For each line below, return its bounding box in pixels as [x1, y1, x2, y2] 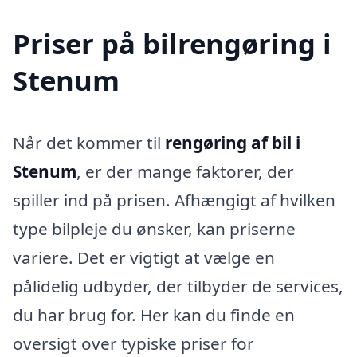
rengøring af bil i [165, 131, 300, 155]
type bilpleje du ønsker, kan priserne [13, 218, 296, 241]
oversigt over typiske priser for [13, 332, 254, 355]
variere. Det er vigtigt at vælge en [13, 246, 275, 269]
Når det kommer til [13, 131, 165, 155]
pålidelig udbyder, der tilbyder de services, [13, 275, 343, 298]
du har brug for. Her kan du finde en [13, 304, 295, 327]
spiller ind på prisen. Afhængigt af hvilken [13, 189, 335, 212]
